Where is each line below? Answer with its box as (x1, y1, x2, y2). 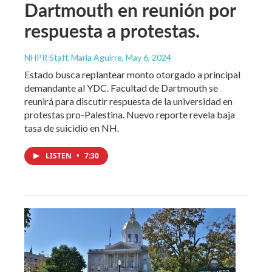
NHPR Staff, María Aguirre (24, 52, 122, 63)
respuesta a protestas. (24, 17, 200, 43)
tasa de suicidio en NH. (24, 121, 119, 134)
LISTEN (46, 150, 73, 161)
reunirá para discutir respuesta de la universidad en (24, 95, 233, 107)
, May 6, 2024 (122, 52, 171, 63)
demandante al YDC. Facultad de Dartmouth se (24, 81, 218, 93)
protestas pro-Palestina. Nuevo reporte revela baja (24, 108, 235, 120)
